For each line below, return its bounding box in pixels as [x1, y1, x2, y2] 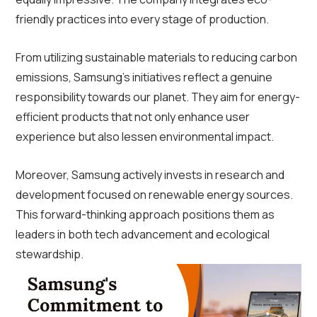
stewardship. [16, 246, 83, 263]
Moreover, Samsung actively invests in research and [16, 167, 284, 183]
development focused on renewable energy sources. [16, 187, 293, 203]
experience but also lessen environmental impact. [16, 129, 274, 145]
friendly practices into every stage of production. [16, 11, 269, 28]
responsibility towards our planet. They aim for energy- [16, 89, 300, 105]
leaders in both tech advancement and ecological [16, 226, 270, 243]
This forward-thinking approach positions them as [16, 207, 275, 223]
